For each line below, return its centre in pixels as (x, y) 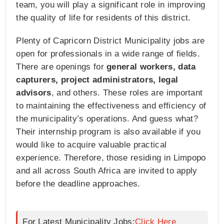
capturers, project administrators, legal (97, 80)
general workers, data (151, 67)
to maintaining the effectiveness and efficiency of (111, 106)
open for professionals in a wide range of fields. (108, 54)
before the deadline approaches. (78, 184)
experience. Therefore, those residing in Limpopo (111, 158)
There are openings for (61, 67)
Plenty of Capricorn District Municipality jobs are (110, 41)
